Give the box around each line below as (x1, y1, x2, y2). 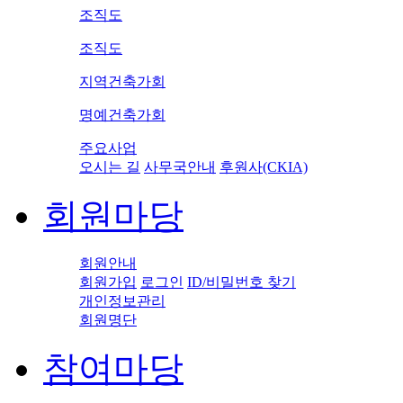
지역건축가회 (79, 73, 166, 89)
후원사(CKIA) (219, 158, 308, 175)
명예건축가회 (79, 106, 166, 122)
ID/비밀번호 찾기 (187, 273, 296, 290)
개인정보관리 (79, 292, 166, 309)
